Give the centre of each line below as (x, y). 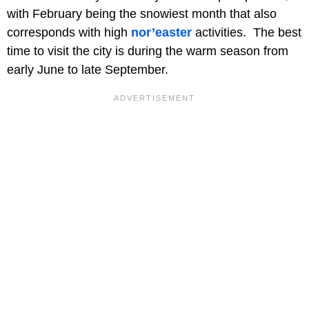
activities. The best (247, 32)
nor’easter (161, 32)
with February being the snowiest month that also (142, 13)
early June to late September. (88, 69)
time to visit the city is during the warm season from (148, 51)
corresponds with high (69, 32)
